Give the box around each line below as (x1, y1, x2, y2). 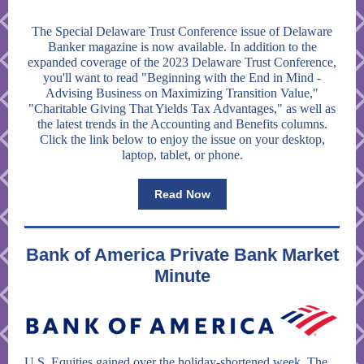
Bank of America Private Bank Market (25, 245, 339, 265)
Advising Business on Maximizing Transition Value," (45, 86, 318, 100)
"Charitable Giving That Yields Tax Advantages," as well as (28, 102, 336, 115)
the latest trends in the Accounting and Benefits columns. (37, 117, 327, 131)
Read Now (154, 188, 210, 201)
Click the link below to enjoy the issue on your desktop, (39, 132, 325, 146)
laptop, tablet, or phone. (121, 148, 243, 162)
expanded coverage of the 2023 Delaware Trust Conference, (28, 55, 336, 69)
